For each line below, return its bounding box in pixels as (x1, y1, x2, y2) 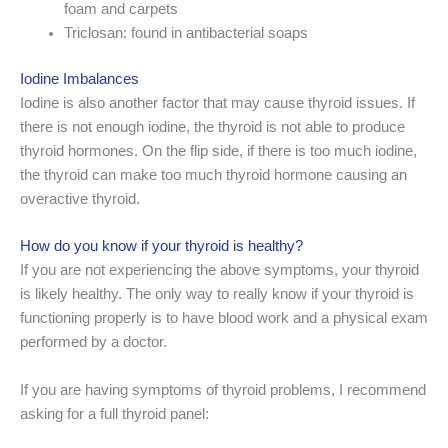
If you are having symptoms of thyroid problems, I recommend (20, 381, 426, 398)
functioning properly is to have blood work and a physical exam (20, 310, 428, 327)
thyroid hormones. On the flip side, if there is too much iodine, (20, 143, 417, 159)
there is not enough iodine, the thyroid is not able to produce (20, 119, 405, 135)
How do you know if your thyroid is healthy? (20, 238, 303, 255)
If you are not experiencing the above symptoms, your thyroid (20, 262, 419, 279)
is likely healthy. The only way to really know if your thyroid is (20, 286, 414, 303)
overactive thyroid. (20, 191, 140, 207)
